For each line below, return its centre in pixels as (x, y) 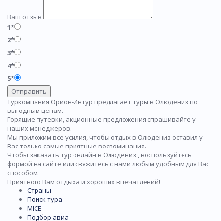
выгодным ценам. (35, 111)
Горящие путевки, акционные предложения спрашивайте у (102, 120)
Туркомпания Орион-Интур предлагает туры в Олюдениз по (103, 102)
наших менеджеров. (40, 129)
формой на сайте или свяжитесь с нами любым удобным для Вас (108, 164)
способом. (23, 173)
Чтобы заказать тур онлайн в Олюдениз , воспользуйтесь (100, 155)
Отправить (29, 92)
